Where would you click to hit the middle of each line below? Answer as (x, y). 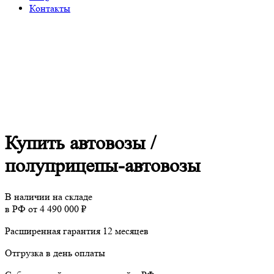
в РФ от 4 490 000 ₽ (46, 209)
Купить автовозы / (80, 143)
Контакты (50, 8)
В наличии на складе (49, 196)
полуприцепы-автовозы (103, 166)
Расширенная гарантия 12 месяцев (77, 231)
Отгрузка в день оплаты (55, 253)
